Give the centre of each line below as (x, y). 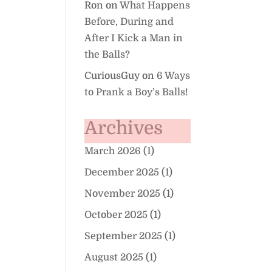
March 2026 (113, 151)
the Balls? (107, 55)
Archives (124, 128)
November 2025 (123, 194)
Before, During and (129, 22)
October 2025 (116, 215)
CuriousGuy (112, 76)
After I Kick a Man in (134, 38)
